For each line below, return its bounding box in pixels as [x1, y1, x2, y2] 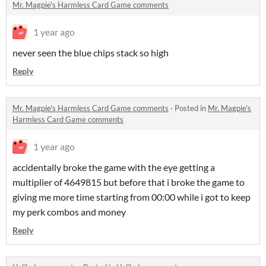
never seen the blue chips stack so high [12, 47, 169, 58]
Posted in [175, 103, 208, 113]
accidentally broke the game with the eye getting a [12, 161, 215, 173]
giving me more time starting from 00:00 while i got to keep [12, 191, 251, 202]
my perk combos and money [12, 206, 126, 217]
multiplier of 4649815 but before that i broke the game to [12, 176, 245, 188]
